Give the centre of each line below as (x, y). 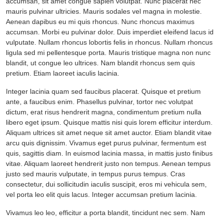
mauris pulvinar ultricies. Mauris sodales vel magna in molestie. (104, 11)
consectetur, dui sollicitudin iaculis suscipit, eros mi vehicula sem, (106, 184)
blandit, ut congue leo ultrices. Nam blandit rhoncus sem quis (100, 63)
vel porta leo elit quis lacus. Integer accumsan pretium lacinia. (101, 194)
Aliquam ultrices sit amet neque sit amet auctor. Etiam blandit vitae (109, 132)
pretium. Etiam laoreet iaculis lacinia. (63, 73)
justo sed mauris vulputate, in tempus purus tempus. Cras (96, 174)
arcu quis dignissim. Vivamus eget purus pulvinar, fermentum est (106, 143)
